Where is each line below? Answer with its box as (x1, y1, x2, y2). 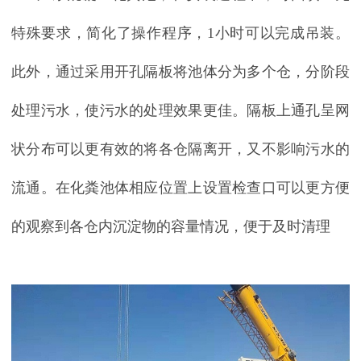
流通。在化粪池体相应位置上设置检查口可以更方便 (11, 179, 350, 196)
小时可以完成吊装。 (214, 24, 351, 41)
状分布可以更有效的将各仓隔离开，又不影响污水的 (11, 140, 350, 157)
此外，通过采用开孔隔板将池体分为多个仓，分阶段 (11, 63, 350, 80)
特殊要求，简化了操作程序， (11, 24, 207, 41)
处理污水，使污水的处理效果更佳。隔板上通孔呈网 (11, 102, 350, 118)
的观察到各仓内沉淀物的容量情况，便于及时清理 (11, 218, 330, 234)
